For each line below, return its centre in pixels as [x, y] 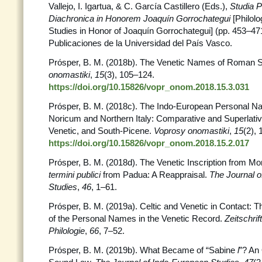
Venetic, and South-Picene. [101, 131]
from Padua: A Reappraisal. [156, 175]
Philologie [67, 231]
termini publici [76, 175]
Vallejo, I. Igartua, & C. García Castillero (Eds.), [139, 6]
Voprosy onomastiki [192, 131]
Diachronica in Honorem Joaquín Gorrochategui [141, 18]
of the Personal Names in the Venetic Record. [137, 218]
